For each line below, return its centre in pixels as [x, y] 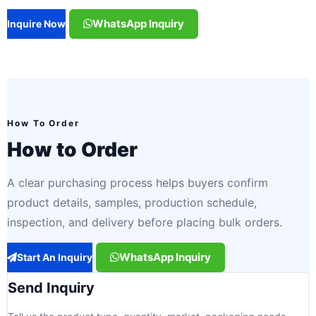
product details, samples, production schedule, [132, 203]
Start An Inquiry [55, 257]
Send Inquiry [51, 288]
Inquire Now [36, 24]
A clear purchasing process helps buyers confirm [138, 183]
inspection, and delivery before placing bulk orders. [145, 223]
